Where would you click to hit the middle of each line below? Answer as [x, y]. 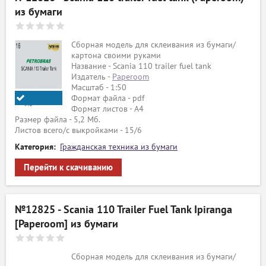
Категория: [35, 147]
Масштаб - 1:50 [99, 88]
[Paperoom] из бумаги [66, 224]
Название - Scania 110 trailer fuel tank [141, 66]
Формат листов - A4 [107, 109]
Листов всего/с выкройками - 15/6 [78, 130]
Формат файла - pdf [108, 98]
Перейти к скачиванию [68, 167]
